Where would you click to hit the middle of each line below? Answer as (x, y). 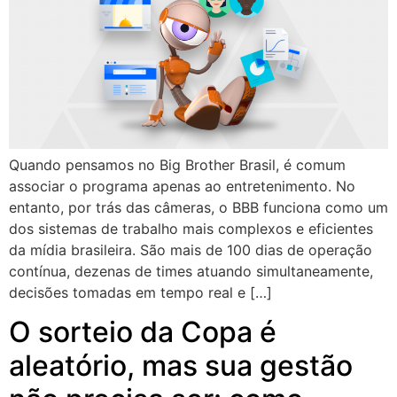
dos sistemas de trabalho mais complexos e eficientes (191, 228)
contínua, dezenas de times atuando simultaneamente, (191, 271)
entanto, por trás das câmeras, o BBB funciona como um (198, 207)
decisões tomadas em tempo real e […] (140, 292)
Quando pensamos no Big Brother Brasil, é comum (177, 164)
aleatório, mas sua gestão (181, 365)
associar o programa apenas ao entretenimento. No (182, 186)
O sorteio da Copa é (143, 331)
